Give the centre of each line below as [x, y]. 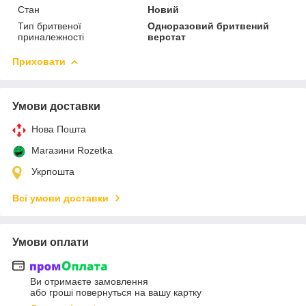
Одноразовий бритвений [209, 26]
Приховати [39, 61]
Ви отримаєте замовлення [89, 282]
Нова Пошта [59, 129]
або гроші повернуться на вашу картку [116, 293]
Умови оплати [51, 242]
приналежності [51, 37]
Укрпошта [53, 171]
